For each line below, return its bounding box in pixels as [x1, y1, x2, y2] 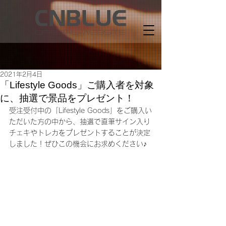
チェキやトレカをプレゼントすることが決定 [9, 129, 150, 136]
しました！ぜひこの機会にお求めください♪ [9, 140, 147, 147]
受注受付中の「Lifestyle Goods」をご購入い [9, 107, 152, 114]
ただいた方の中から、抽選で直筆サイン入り [9, 118, 150, 125]
